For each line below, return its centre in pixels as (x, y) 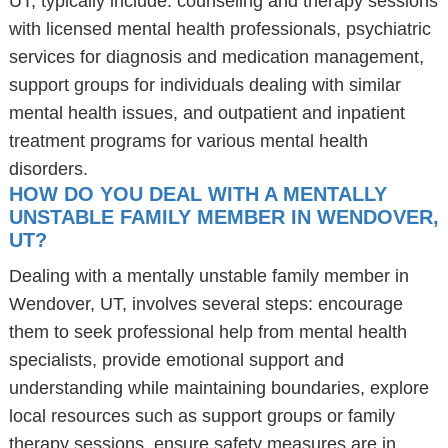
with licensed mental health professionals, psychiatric (219, 29)
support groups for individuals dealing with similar (204, 85)
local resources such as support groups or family (201, 416)
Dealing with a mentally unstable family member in (208, 276)
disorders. (48, 169)
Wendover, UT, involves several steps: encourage (205, 304)
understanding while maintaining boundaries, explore (218, 388)
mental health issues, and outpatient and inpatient (206, 113)
